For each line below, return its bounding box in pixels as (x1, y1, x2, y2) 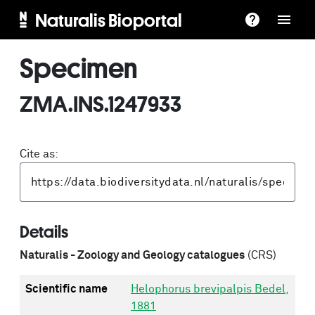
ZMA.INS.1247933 (20, 91, 181, 116)
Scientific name (25, 283, 108, 295)
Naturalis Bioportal (34, 9, 182, 30)
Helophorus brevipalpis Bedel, (131, 283, 289, 295)
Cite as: (20, 148, 58, 160)
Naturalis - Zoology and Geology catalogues (20, 250, 245, 261)
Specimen (20, 52, 138, 83)
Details (20, 222, 68, 240)
